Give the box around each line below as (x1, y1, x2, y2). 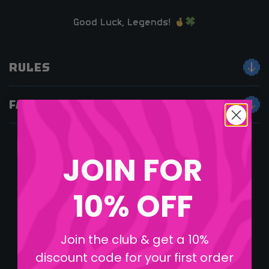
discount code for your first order (35, 249, 234, 266)
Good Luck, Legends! (73, 18, 174, 28)
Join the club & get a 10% (60, 231, 209, 248)
